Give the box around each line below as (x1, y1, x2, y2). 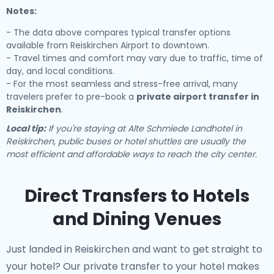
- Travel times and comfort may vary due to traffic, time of (6, 52, 263, 64)
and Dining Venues (53, 207, 221, 231)
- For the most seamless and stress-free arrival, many (6, 78, 238, 90)
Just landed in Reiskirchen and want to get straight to (6, 242, 262, 256)
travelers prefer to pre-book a (6, 91, 136, 103)
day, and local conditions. (6, 65, 114, 77)
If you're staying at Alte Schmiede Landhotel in (46, 122, 242, 135)
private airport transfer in (136, 91, 259, 103)
